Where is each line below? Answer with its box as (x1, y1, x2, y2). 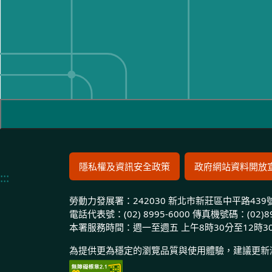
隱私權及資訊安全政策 (79, 160, 170, 172)
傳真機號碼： (192, 207, 247, 220)
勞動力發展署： (69, 194, 133, 206)
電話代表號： (69, 207, 124, 220)
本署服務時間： (69, 220, 133, 233)
